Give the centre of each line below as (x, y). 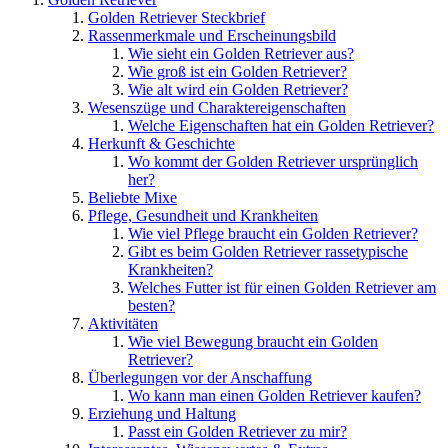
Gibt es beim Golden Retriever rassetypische (268, 251)
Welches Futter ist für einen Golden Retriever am (282, 287)
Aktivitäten (123, 323)
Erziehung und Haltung (162, 413)
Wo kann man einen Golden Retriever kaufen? (274, 395)
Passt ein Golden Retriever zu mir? (237, 431)
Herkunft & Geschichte (161, 143)
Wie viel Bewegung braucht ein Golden (253, 341)
